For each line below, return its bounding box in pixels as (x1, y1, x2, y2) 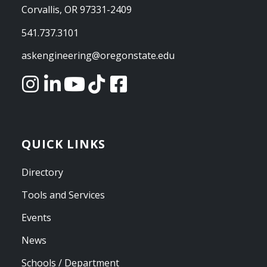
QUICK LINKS (21, 136, 105, 152)
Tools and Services (21, 188, 105, 201)
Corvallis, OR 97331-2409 (21, 3, 132, 16)
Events (21, 211, 51, 224)
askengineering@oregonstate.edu (21, 49, 175, 62)
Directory (21, 166, 63, 179)
